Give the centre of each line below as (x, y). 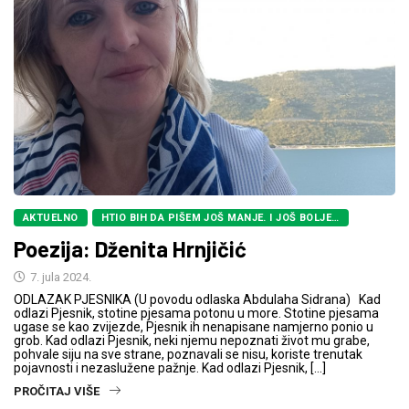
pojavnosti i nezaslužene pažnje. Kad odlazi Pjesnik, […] (170, 368)
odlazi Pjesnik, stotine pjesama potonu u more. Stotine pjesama (196, 314)
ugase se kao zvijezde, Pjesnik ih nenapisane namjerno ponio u (194, 327)
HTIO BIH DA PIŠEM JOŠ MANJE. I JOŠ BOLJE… (220, 218)
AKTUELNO (51, 218)
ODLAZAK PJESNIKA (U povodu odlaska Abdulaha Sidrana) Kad (197, 300)
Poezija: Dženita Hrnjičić (130, 249)
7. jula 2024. (59, 278)
